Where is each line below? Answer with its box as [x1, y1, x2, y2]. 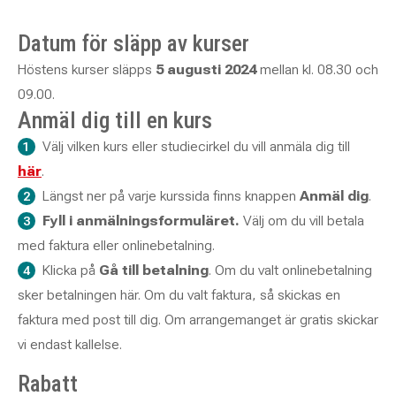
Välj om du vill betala [239, 211, 364, 229]
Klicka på [42, 261, 99, 278]
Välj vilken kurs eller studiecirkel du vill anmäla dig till [42, 137, 350, 155]
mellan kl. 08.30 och [256, 60, 378, 78]
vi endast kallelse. [18, 335, 122, 353]
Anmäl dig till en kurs [18, 106, 212, 133]
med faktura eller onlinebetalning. [18, 236, 215, 254]
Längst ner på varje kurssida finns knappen [42, 187, 300, 204]
